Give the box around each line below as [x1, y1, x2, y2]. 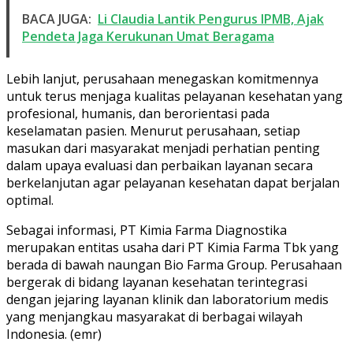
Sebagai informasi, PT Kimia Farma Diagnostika [6, 221, 287, 239]
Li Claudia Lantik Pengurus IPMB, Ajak [98, 9, 324, 28]
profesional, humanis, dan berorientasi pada [6, 104, 269, 122]
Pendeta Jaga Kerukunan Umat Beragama [22, 27, 274, 45]
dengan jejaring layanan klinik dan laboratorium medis [6, 290, 329, 308]
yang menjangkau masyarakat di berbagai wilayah [6, 307, 303, 325]
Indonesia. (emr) [6, 325, 102, 343]
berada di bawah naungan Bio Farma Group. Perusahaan [6, 255, 342, 273]
